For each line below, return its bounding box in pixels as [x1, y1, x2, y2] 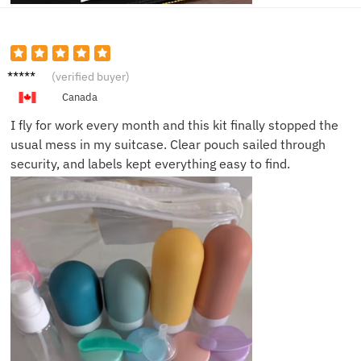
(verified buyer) [52, 68, 130, 84]
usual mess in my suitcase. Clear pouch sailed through [10, 136, 326, 153]
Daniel [7, 64, 44, 81]
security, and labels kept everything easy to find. [10, 156, 290, 172]
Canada [61, 90, 98, 105]
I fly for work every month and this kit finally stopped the [10, 117, 338, 134]
